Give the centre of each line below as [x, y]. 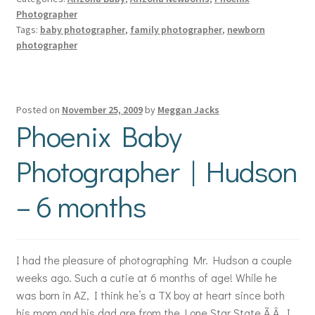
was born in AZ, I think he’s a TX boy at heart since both [150, 295]
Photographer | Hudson [156, 170]
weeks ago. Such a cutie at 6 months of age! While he [146, 278]
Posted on [39, 109]
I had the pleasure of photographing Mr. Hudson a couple [154, 260]
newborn [246, 29]
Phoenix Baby [98, 135]
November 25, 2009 [102, 109]
